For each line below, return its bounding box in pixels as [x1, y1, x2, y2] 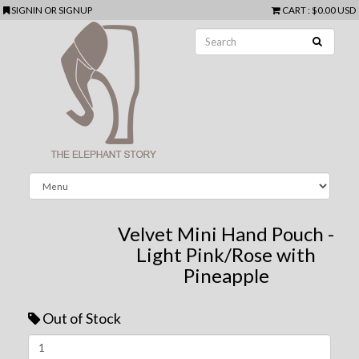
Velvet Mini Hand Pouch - [118, 221, 335, 245]
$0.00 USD [311, 4, 356, 16]
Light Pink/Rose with [136, 242, 317, 266]
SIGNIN [11, 4, 45, 16]
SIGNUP [58, 4, 93, 16]
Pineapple [183, 263, 269, 287]
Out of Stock [42, 309, 121, 327]
